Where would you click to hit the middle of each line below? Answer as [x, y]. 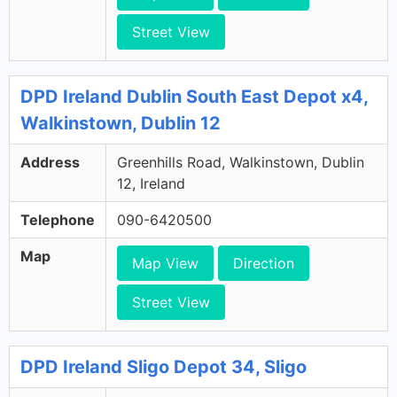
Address [50, 162]
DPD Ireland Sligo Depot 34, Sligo [163, 367]
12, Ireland [151, 183]
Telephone [58, 220]
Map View [165, 263]
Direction [264, 263]
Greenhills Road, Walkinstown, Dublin [241, 162]
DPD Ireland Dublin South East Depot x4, [194, 97]
